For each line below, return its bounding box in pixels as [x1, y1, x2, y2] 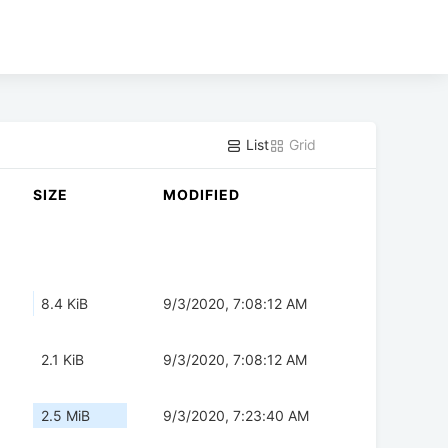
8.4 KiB [41, 295, 88, 313]
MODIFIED [163, 186, 240, 204]
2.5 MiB [41, 407, 90, 425]
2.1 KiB [41, 351, 84, 369]
